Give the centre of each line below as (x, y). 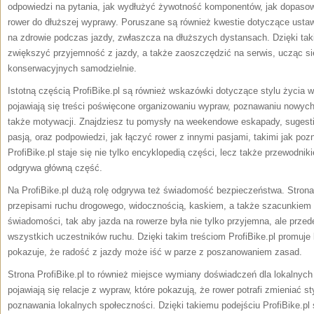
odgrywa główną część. (55, 168)
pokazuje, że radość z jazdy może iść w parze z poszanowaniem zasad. (155, 252)
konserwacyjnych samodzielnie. (72, 68)
